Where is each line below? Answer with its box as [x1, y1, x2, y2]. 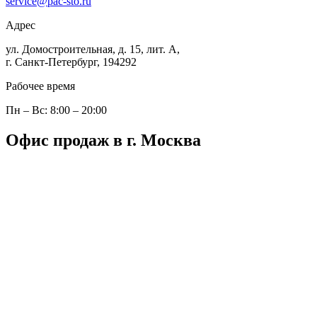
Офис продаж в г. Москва [6, 131, 201, 150]
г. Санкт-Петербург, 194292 [6, 56, 142, 69]
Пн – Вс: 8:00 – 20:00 [6, 104, 107, 117]
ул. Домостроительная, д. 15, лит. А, [6, 43, 180, 56]
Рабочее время [6, 80, 75, 93]
